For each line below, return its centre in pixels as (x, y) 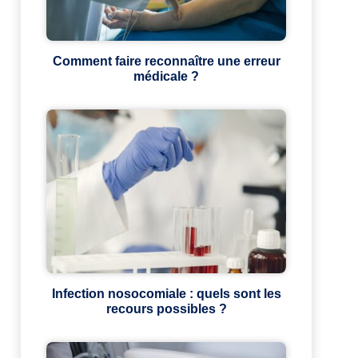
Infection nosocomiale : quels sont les (166, 294)
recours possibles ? (166, 309)
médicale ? (166, 77)
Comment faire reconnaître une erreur (166, 62)
